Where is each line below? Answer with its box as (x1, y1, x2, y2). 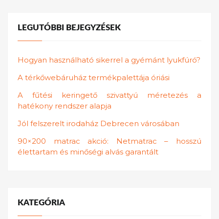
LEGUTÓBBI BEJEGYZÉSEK (18, 24, 121, 32)
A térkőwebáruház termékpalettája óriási (18, 72, 170, 82)
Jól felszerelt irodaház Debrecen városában (18, 118, 179, 128)
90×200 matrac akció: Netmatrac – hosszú (18, 136, 201, 146)
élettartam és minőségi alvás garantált (18, 147, 158, 156)
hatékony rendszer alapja (18, 101, 111, 110)
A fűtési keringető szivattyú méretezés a (18, 90, 201, 100)
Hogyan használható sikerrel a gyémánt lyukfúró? (18, 55, 200, 65)
